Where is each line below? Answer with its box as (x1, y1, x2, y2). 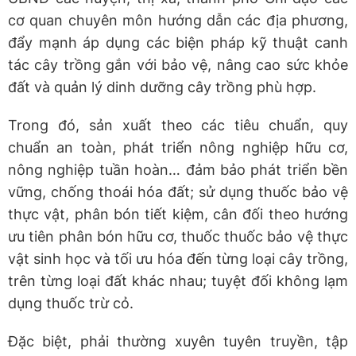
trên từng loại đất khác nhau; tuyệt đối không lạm (8, 272, 348, 289)
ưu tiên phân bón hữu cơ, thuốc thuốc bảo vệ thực (8, 227, 348, 245)
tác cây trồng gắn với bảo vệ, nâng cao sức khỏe (8, 56, 348, 73)
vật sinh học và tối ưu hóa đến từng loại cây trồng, (8, 250, 348, 267)
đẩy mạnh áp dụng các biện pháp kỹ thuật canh (8, 33, 348, 51)
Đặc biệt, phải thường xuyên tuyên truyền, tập (8, 332, 348, 350)
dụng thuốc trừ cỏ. (8, 294, 133, 311)
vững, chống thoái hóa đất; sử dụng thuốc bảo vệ (8, 183, 348, 200)
